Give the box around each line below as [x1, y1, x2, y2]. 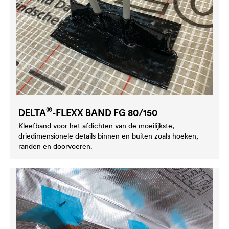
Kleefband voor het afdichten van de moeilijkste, [18, 121, 174, 130]
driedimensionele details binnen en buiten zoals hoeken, [18, 131, 198, 141]
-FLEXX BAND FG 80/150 [52, 106, 157, 119]
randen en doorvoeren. [18, 141, 93, 151]
